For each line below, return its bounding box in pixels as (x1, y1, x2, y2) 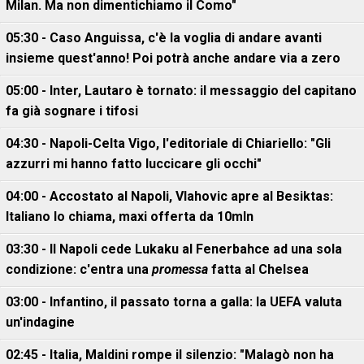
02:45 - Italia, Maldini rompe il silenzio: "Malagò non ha (6, 347, 334, 362)
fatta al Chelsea (208, 262, 309, 277)
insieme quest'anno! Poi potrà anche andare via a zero (6, 50, 340, 66)
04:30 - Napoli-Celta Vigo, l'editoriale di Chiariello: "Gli (6, 136, 331, 151)
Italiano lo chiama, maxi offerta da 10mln (6, 209, 253, 224)
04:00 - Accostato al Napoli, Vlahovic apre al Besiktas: (6, 188, 333, 204)
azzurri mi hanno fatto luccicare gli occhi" (6, 156, 262, 171)
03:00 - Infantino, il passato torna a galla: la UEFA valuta (6, 294, 342, 310)
